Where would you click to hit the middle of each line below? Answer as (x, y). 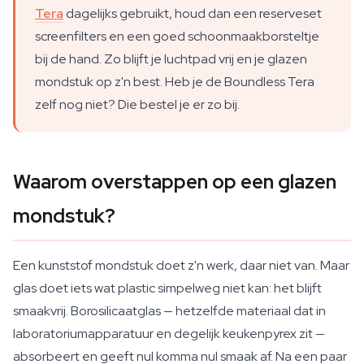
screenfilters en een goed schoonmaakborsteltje (177, 36)
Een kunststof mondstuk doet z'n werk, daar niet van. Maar (181, 265)
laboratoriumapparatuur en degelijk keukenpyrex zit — (169, 334)
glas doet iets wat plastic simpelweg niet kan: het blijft (167, 288)
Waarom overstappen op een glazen (175, 182)
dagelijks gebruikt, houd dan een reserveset (193, 13)
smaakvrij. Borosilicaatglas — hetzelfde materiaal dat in (169, 311)
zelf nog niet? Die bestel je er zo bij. (137, 104)
